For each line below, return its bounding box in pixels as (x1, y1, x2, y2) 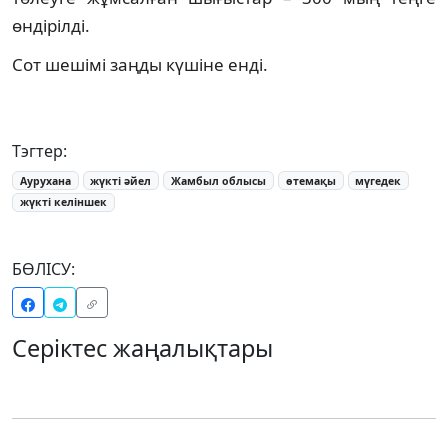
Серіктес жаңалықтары (12, 332, 273, 365)
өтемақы (285, 173, 336, 188)
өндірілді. (12, 13, 90, 37)
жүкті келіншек (19, 195, 107, 210)
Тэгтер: (12, 139, 67, 162)
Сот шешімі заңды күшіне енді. (12, 52, 268, 76)
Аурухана (19, 173, 71, 188)
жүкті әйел (90, 173, 152, 188)
